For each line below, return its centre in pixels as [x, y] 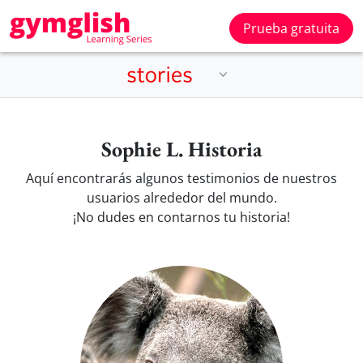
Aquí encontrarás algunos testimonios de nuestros [181, 178]
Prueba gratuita [291, 28]
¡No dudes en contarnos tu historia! [181, 217]
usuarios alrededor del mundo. [181, 198]
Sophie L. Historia [181, 149]
